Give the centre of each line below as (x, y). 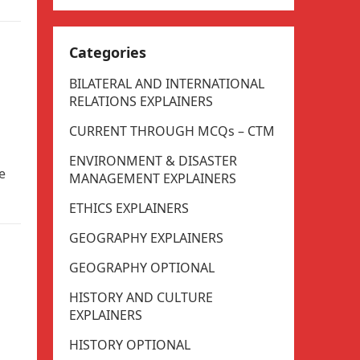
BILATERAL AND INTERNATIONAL (167, 84)
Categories (108, 52)
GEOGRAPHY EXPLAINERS (146, 238)
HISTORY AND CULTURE (141, 297)
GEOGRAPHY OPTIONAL (142, 268)
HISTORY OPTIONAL (130, 345)
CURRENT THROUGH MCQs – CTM (172, 131)
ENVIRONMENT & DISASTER (153, 161)
